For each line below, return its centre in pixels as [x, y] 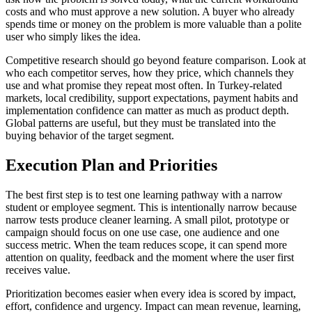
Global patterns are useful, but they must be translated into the [141, 123]
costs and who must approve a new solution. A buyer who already [150, 12]
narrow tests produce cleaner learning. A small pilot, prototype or [147, 220]
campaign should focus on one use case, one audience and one [142, 233]
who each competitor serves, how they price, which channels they [150, 73]
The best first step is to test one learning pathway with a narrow [144, 195]
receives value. [38, 270]
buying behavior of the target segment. [90, 136]
